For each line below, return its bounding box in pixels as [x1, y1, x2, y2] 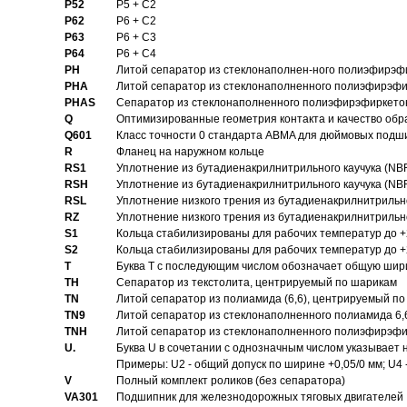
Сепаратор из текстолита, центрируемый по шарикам [115, 276, 397, 289]
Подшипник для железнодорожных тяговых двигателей [115, 391, 403, 403]
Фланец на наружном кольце [115, 145, 264, 158]
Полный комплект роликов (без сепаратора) [115, 374, 345, 387]
